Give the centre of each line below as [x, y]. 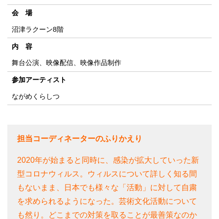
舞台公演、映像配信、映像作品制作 [66, 63]
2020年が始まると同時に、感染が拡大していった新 [108, 160]
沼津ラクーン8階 [37, 30]
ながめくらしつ [35, 96]
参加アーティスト [39, 79]
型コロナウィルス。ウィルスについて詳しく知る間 [107, 174]
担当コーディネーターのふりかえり [80, 138]
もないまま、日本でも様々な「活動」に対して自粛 [107, 187]
